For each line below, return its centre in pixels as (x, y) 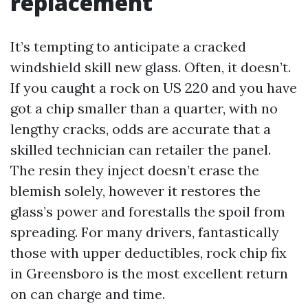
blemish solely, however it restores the (135, 191)
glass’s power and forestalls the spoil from (148, 211)
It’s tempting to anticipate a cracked (128, 46)
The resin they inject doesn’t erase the (135, 170)
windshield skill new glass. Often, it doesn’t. (151, 67)
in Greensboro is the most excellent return (149, 273)
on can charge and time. (88, 294)
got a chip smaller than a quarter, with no (144, 108)
